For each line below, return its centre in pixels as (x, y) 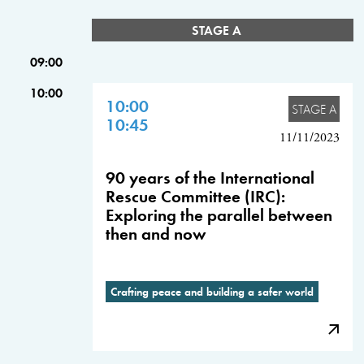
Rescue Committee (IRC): (195, 195)
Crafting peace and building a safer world (212, 291)
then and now (156, 233)
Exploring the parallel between (219, 214)
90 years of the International (210, 177)
